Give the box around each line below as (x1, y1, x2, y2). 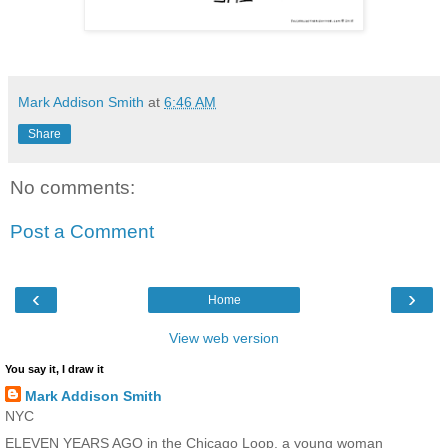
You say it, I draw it (5, 363, 104, 376)
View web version (169, 330, 279, 347)
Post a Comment (10, 220, 154, 242)
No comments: (10, 177, 135, 199)
